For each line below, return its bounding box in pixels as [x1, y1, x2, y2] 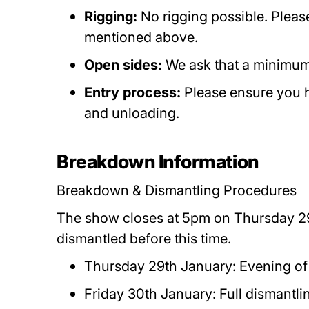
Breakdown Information [57, 150, 259, 173]
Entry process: [84, 84, 185, 101]
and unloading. [84, 105, 183, 121]
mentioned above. [84, 29, 202, 46]
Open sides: [84, 57, 166, 73]
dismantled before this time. [57, 230, 235, 247]
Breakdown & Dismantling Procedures [57, 182, 301, 199]
